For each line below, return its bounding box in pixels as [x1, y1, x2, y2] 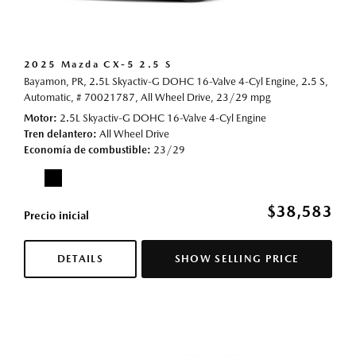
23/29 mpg [216, 91, 271, 104]
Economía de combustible [24, 144, 147, 157]
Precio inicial [24, 209, 89, 222]
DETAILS [56, 253, 103, 265]
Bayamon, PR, [24, 75, 87, 88]
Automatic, [24, 91, 74, 104]
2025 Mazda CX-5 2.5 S [24, 59, 172, 71]
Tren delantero [24, 128, 93, 141]
